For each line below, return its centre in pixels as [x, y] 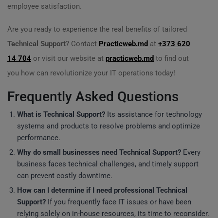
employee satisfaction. [45, 6]
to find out [171, 58]
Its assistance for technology [154, 114]
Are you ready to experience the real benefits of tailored [97, 29]
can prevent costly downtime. [65, 176]
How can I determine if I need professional [87, 190]
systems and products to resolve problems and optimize [109, 126]
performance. [39, 138]
